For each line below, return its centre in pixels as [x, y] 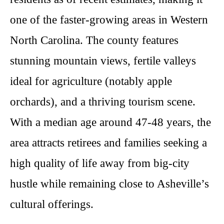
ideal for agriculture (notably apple [91, 81]
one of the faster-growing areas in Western [109, 20]
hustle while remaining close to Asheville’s [109, 184]
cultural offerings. [52, 204]
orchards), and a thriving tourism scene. [103, 102]
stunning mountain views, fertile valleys [103, 61]
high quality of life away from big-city [100, 163]
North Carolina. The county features [94, 40]
